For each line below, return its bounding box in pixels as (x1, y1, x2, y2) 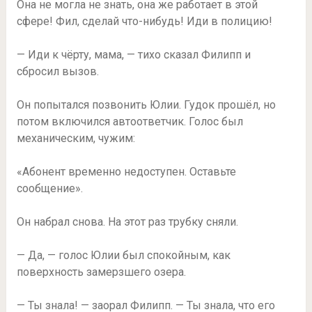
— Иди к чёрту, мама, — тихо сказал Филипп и (16, 48, 251, 62)
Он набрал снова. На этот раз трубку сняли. (16, 215, 238, 229)
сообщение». (16, 182, 83, 196)
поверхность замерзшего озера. (16, 265, 186, 279)
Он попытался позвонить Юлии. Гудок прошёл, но (16, 98, 276, 112)
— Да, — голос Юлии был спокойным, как (16, 249, 231, 263)
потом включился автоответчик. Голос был (16, 115, 243, 129)
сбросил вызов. (16, 65, 99, 79)
